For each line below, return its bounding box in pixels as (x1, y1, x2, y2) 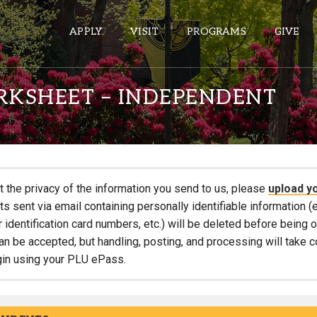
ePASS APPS (64, 125, 129, 136)
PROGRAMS (187, 25, 246, 38)
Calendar (53, 241, 101, 255)
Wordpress (53, 219, 113, 233)
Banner (53, 175, 91, 189)
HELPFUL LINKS (64, 281, 139, 292)
